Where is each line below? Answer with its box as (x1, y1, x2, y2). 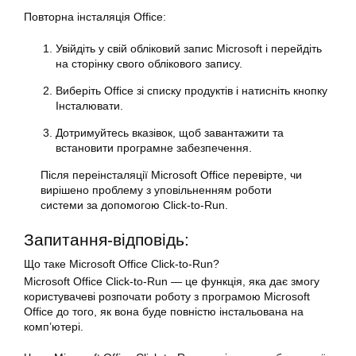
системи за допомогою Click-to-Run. (41, 199, 228, 211)
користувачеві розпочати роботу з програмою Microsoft (24, 290, 310, 303)
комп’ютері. (24, 320, 83, 333)
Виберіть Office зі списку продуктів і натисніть (56, 84, 293, 97)
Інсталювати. (56, 99, 123, 112)
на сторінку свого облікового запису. (56, 57, 242, 70)
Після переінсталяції (41, 168, 151, 181)
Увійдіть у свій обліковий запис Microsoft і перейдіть (56, 42, 322, 55)
